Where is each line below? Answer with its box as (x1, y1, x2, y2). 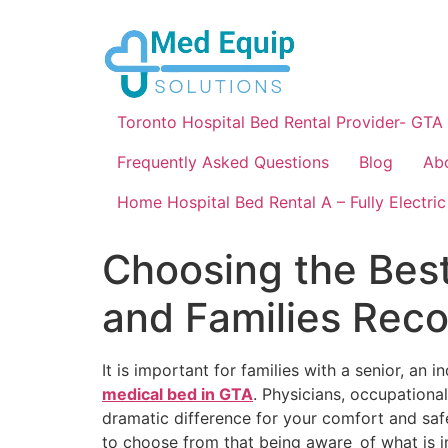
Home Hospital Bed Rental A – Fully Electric (117, 192, 446, 212)
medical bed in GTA (102, 384, 253, 404)
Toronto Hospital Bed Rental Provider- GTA (117, 112, 443, 132)
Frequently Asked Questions (117, 152, 329, 172)
